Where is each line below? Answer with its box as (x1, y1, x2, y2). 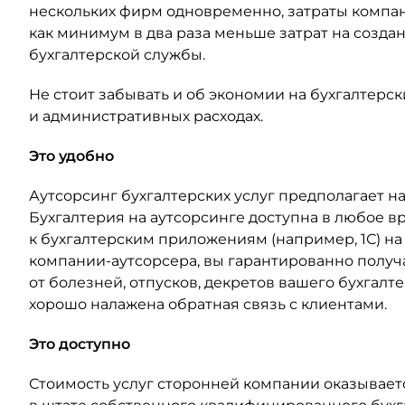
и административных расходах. (29, 108, 263, 125)
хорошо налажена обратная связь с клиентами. (29, 296, 387, 313)
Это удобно (29, 147, 114, 165)
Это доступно (29, 335, 130, 353)
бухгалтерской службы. (29, 46, 205, 63)
